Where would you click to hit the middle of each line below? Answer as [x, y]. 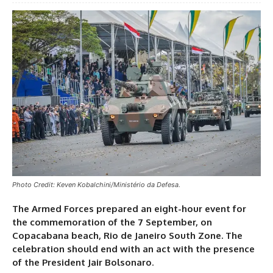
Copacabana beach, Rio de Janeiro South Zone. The [127, 235]
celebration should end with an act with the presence [133, 249]
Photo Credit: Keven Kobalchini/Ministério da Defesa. [96, 184]
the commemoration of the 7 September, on [112, 222]
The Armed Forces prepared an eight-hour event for [129, 208]
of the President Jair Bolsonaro [82, 262]
